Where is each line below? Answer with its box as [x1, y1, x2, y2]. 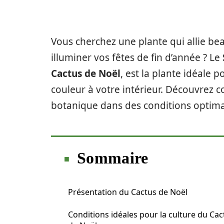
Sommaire [77, 149, 148, 167]
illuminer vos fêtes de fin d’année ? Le [51, 51, 222, 64]
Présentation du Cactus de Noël [68, 186, 187, 197]
